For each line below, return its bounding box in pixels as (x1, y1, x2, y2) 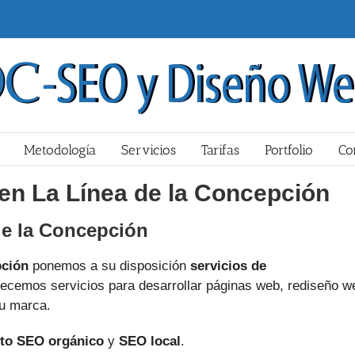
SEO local (119, 334, 181, 349)
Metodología (24, 142, 96, 158)
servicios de (190, 258, 266, 273)
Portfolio (265, 142, 313, 158)
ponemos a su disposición (29, 258, 190, 273)
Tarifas (201, 142, 239, 158)
